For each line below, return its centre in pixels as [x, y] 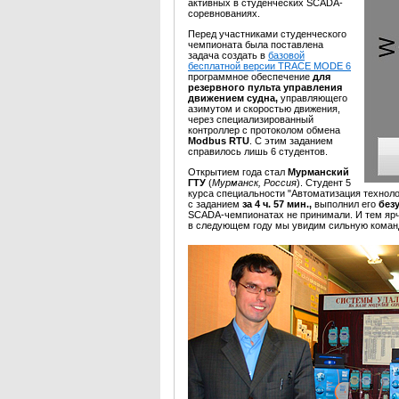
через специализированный [251, 119]
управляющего [314, 98]
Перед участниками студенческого [267, 34]
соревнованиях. [224, 13]
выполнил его [346, 204]
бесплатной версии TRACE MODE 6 [269, 66]
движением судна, [234, 98]
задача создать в [228, 55]
